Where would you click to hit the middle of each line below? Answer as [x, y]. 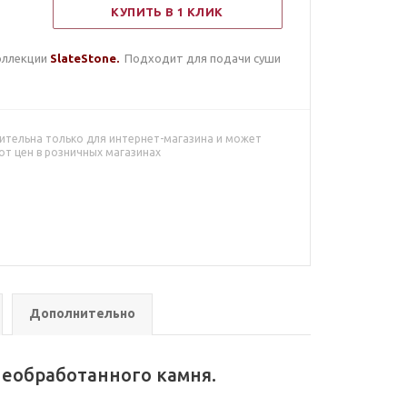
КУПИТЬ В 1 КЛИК [167, 12]
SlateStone [84, 58]
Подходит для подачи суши [203, 58]
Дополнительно [82, 313]
